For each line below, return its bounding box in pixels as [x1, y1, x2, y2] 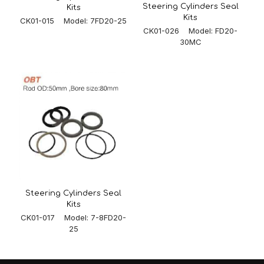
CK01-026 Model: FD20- [143, 26, 238, 36]
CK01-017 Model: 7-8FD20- [21, 212, 127, 222]
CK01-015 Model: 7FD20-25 [20, 16, 127, 26]
